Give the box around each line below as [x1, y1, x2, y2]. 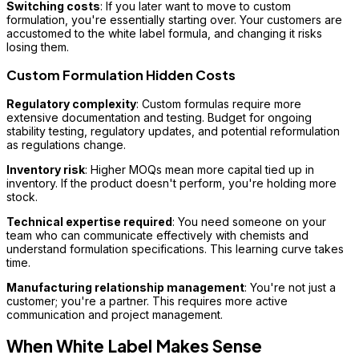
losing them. [6, 39, 69, 54]
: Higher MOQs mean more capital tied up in [85, 162, 314, 176]
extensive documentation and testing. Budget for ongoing [6, 110, 312, 124]
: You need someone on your [172, 214, 326, 228]
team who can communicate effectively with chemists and [6, 228, 309, 242]
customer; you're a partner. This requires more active [6, 293, 288, 308]
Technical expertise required [6, 214, 172, 228]
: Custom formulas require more [136, 96, 301, 111]
